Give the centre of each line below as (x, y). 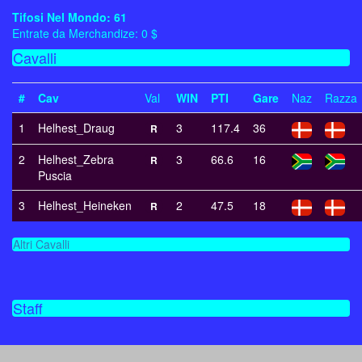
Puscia (55, 176)
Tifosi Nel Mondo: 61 (69, 17)
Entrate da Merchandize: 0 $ (85, 34)
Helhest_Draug (76, 128)
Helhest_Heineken (85, 206)
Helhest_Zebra (76, 160)
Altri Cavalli (41, 244)
